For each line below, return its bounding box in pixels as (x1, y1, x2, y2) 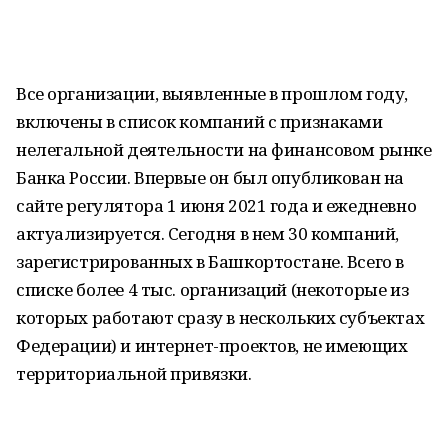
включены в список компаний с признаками (16, 110, 383, 133)
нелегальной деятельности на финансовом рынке (16, 138, 432, 161)
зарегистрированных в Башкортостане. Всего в (16, 250, 404, 273)
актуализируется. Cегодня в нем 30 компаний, (16, 222, 399, 245)
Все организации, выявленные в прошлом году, (16, 82, 408, 105)
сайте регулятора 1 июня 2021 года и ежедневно (16, 194, 417, 217)
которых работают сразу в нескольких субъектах (16, 306, 425, 329)
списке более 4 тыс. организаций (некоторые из (16, 278, 409, 301)
